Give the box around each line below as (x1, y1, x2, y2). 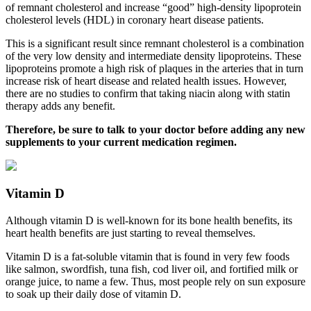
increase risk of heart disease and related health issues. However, (6, 74, 287, 87)
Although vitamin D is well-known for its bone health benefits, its (6, 215, 292, 227)
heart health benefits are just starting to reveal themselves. (6, 227, 255, 239)
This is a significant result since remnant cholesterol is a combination (6, 37, 304, 49)
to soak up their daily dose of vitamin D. (6, 288, 181, 301)
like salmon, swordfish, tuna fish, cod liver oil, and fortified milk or (6, 263, 298, 276)
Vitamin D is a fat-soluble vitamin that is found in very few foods (6, 251, 289, 263)
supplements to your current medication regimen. (6, 135, 237, 148)
